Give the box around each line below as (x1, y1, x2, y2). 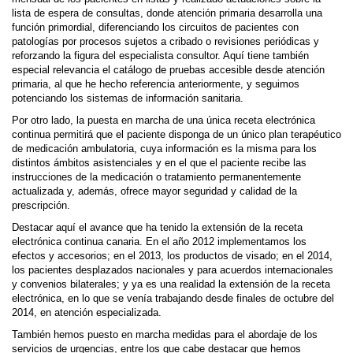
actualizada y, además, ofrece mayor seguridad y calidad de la (12, 186, 297, 197)
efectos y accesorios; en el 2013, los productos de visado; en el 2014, (12, 251, 333, 262)
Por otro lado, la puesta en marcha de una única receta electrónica (12, 115, 315, 126)
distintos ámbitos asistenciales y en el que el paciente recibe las (12, 158, 307, 169)
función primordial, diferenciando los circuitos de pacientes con (12, 22, 299, 33)
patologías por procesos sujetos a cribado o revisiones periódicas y (12, 36, 319, 47)
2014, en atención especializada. (12, 307, 162, 318)
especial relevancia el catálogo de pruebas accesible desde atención (12, 65, 325, 76)
